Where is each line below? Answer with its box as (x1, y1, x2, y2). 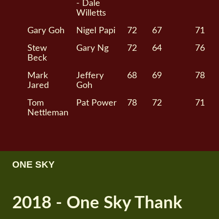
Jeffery (76, 71, 104, 80)
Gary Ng (76, 44, 109, 52)
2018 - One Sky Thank (12, 194, 182, 212)
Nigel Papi (76, 26, 116, 35)
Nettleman (27, 108, 69, 117)
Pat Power (76, 98, 117, 107)
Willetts (76, 8, 107, 17)
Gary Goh (27, 26, 65, 35)
